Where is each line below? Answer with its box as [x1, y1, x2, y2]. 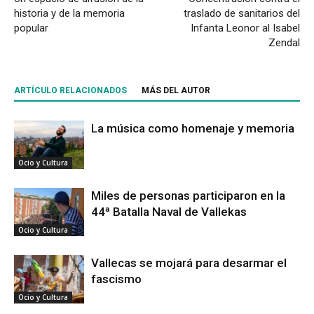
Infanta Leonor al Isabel [191, 22, 300, 35]
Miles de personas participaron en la [91, 189, 285, 203]
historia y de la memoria [14, 7, 125, 20]
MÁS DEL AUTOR [142, 86, 210, 96]
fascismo [91, 272, 142, 287]
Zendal [268, 36, 300, 50]
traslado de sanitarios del [184, 7, 300, 20]
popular [14, 22, 48, 35]
